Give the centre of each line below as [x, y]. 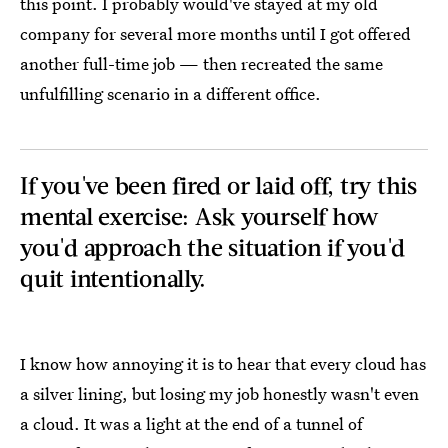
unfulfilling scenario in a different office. [170, 93]
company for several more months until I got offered [215, 33]
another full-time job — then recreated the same [201, 63]
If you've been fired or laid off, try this [218, 184]
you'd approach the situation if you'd [213, 246]
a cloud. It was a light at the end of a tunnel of [191, 423]
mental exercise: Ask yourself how [199, 215]
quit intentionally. [113, 277]
